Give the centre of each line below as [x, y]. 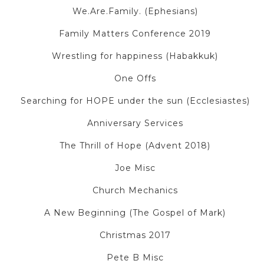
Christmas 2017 [135, 235]
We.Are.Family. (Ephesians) [135, 11]
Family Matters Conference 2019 [135, 34]
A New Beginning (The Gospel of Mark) [135, 213]
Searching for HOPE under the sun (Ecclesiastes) [135, 101]
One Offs [135, 79]
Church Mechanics [135, 191]
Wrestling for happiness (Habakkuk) [135, 56]
